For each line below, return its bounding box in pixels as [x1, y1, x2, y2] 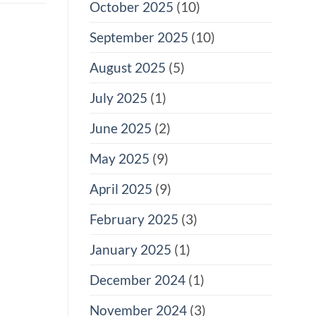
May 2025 [90, 150, 150, 167]
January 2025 [90, 241, 171, 258]
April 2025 [90, 181, 152, 197]
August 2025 [90, 59, 166, 76]
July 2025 [90, 90, 147, 107]
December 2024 [90, 272, 186, 288]
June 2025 [90, 120, 152, 137]
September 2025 [90, 29, 188, 46]
